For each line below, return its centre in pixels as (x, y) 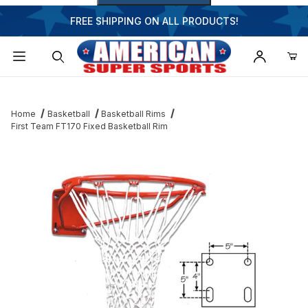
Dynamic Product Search (76, 87)
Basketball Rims (134, 114)
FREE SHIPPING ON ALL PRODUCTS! (154, 21)
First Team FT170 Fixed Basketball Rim (89, 126)
